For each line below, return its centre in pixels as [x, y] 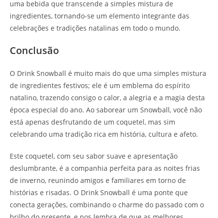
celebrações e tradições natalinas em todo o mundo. [95, 28]
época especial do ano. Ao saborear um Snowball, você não [106, 109]
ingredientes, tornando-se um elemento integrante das [100, 16]
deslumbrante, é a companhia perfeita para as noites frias [105, 168]
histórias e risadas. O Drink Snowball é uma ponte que [99, 192]
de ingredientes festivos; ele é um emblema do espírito [100, 85]
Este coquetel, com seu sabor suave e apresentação [94, 156]
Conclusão [34, 50]
